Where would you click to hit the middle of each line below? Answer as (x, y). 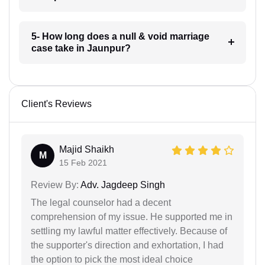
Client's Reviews (56, 104)
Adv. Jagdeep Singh (122, 185)
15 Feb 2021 (83, 162)
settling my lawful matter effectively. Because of (129, 231)
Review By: (55, 185)
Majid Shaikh (87, 149)
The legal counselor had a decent (101, 202)
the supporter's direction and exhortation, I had (127, 245)
